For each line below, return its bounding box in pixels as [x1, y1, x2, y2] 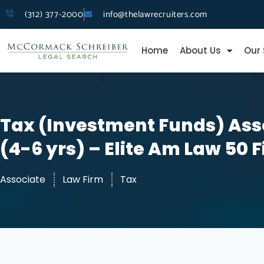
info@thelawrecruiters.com [103, 7, 207, 22]
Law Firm [62, 173, 103, 187]
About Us [179, 44, 221, 57]
